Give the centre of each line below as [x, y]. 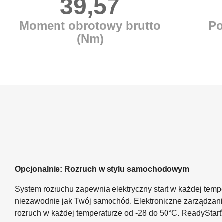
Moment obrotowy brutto [90, 25]
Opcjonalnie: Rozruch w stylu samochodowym [102, 169]
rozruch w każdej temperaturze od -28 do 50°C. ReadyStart [118, 213]
